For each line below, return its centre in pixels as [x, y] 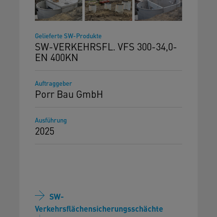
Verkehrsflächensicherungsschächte [99, 208]
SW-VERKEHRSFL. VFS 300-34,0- [106, 46]
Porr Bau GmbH [69, 93]
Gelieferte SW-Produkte [68, 35]
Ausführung [51, 120]
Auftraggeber [54, 83]
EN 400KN [57, 57]
